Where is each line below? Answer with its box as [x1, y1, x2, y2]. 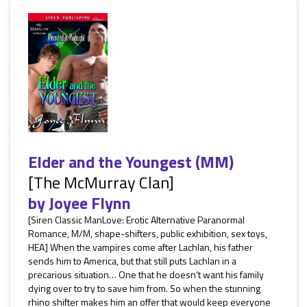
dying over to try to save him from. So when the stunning [28, 281, 260, 295]
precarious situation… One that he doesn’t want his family [28, 267, 264, 282]
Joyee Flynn [49, 191, 131, 215]
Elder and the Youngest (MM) [28, 149, 234, 174]
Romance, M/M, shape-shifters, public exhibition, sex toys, [28, 226, 267, 241]
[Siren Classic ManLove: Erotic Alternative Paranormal [28, 212, 245, 227]
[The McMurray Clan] [28, 170, 174, 195]
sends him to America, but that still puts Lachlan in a [28, 254, 236, 268]
